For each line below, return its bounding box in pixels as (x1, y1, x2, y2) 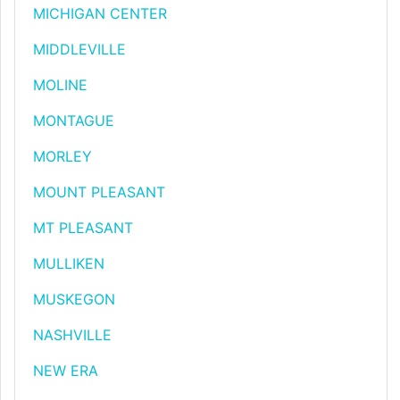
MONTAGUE (33, 112, 114, 129)
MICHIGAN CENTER (33, 4, 167, 22)
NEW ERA (33, 362, 98, 379)
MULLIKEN (33, 254, 104, 272)
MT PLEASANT (33, 219, 133, 237)
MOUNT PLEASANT (33, 183, 165, 201)
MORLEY (33, 147, 92, 165)
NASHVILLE (33, 326, 112, 344)
